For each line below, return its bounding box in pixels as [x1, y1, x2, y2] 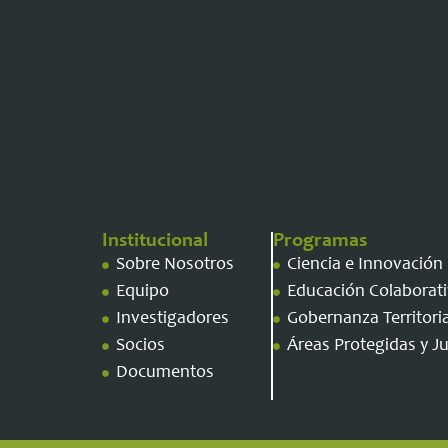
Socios [115, 337, 165, 355]
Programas [273, 232, 367, 252]
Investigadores [115, 310, 229, 328]
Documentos [115, 364, 214, 382]
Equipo [115, 283, 169, 301]
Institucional [102, 232, 208, 252]
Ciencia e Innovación [286, 256, 443, 274]
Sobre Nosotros [115, 256, 234, 274]
